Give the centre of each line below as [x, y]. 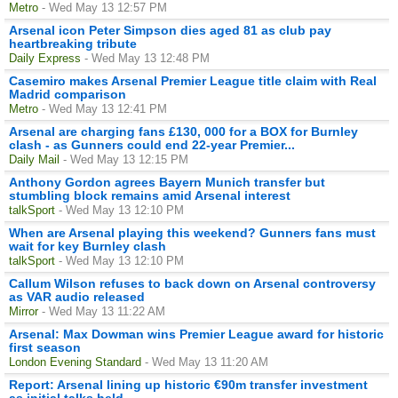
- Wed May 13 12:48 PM [147, 58]
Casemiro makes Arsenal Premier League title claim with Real [193, 80]
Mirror [24, 311]
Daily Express [45, 58]
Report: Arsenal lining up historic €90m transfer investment [188, 384]
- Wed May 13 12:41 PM [104, 108]
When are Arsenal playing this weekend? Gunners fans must [192, 232]
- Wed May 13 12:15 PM [126, 159]
